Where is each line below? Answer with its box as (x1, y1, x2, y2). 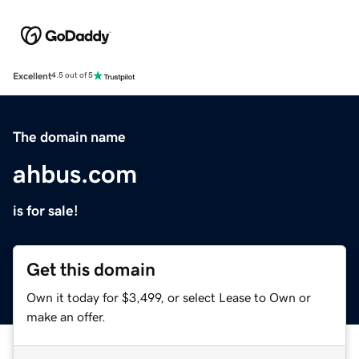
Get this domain (26, 260, 155, 279)
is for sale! (13, 203, 79, 218)
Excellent (13, 71, 51, 81)
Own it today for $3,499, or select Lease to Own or (26, 290, 311, 304)
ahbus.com (13, 160, 137, 187)
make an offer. (26, 309, 106, 323)
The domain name (13, 129, 126, 144)
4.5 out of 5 (51, 71, 93, 80)
